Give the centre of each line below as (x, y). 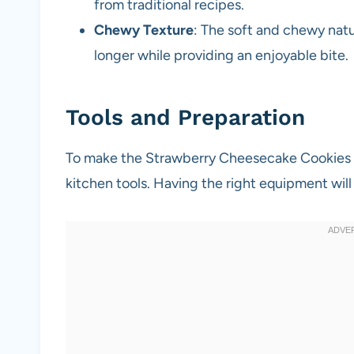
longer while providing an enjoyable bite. (221, 56)
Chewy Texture (144, 30)
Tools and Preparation (185, 118)
